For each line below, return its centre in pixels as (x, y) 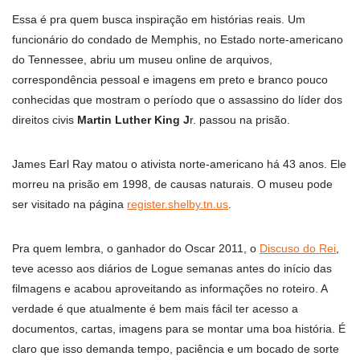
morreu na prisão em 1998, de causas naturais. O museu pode (172, 184)
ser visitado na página (70, 205)
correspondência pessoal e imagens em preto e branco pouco (170, 80)
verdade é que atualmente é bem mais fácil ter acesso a (155, 309)
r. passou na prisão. (240, 120)
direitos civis (45, 120)
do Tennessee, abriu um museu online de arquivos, (142, 60)
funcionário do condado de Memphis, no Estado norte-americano (178, 40)
